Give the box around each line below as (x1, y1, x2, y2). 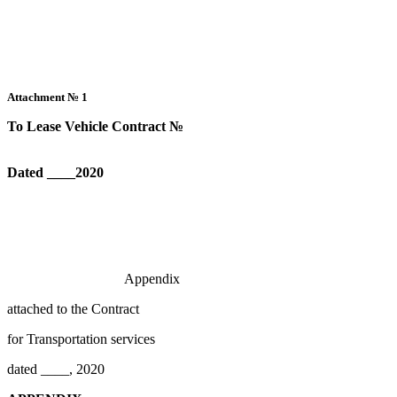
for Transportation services (7, 331, 155, 346)
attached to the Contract (7, 300, 143, 316)
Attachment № (7, 90, 82, 104)
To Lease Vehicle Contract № (7, 118, 183, 134)
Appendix (7, 270, 180, 286)
